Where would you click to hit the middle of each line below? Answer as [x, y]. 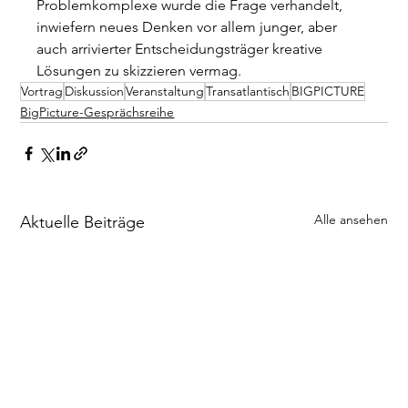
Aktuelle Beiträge [83, 223]
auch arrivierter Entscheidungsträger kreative [182, 49]
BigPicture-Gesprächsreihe [97, 112]
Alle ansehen [351, 220]
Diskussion [95, 92]
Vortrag [42, 92]
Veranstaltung [165, 92]
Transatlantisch [248, 92]
